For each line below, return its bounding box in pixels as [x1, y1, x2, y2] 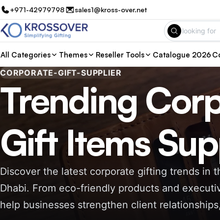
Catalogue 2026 [153, 50, 211, 59]
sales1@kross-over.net [75, 5, 147, 14]
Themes [59, 50, 87, 59]
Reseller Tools [96, 50, 144, 59]
